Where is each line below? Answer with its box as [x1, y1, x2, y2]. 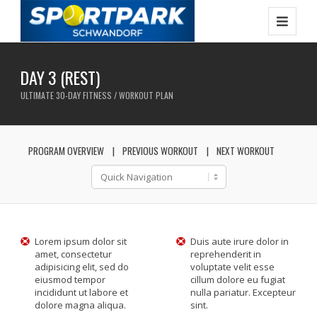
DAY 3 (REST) [21, 64, 100, 90]
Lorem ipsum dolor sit [35, 235, 127, 248]
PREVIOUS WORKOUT [122, 144, 198, 158]
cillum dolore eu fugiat [190, 273, 285, 286]
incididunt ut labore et [35, 286, 129, 299]
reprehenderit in [190, 248, 261, 260]
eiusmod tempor [35, 273, 106, 286]
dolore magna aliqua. [35, 299, 127, 311]
